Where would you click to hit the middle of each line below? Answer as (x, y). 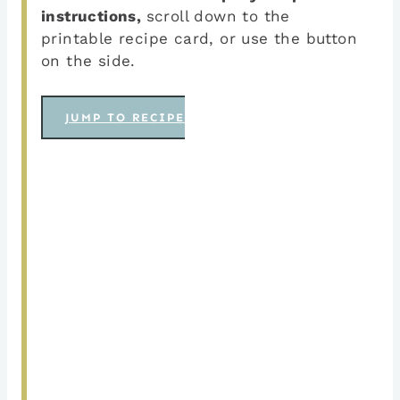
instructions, (94, 16)
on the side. (88, 60)
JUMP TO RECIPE (125, 117)
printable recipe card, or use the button (199, 38)
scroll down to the (218, 16)
